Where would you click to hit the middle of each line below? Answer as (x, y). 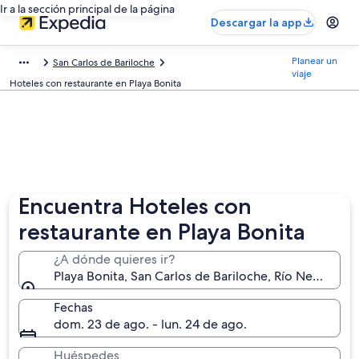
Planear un (314, 61)
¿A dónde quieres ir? (115, 259)
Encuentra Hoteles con (135, 206)
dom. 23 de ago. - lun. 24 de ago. (151, 324)
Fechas (74, 307)
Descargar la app (256, 22)
